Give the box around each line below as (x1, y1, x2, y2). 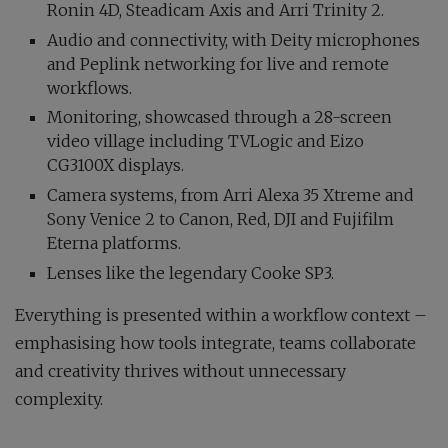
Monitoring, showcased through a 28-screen (47, 107, 392, 128)
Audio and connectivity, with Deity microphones (47, 29, 420, 50)
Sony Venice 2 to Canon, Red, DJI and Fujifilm (47, 208, 394, 229)
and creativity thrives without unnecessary (15, 360, 346, 381)
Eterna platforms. (47, 232, 181, 253)
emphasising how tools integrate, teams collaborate (15, 332, 416, 353)
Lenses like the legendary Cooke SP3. (47, 262, 334, 283)
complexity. (15, 388, 103, 409)
